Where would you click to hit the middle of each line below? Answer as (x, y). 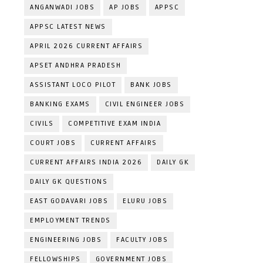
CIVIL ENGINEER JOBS (144, 104)
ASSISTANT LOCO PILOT (73, 85)
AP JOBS (125, 7)
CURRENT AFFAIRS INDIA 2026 (86, 162)
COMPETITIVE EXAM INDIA (114, 124)
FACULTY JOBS (142, 240)
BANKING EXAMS (60, 104)
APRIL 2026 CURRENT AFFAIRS (86, 46)
